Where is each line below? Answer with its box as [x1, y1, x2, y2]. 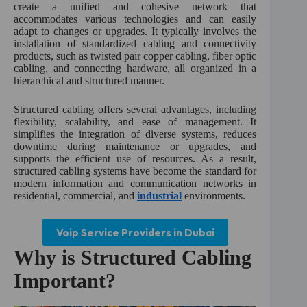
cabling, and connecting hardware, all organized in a [14, 62, 257, 75]
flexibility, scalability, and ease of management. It [14, 116, 257, 128]
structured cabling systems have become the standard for [14, 165, 257, 177]
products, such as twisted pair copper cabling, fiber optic [14, 50, 257, 62]
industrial [137, 190, 182, 202]
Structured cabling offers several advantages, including [14, 103, 257, 116]
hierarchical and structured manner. [14, 75, 164, 87]
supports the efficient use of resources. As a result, [14, 153, 257, 165]
